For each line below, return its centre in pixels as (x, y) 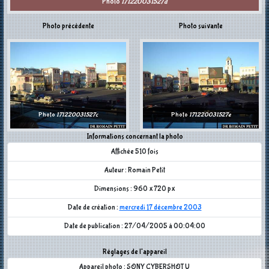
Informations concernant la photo (134, 137)
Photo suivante (201, 26)
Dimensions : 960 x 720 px (134, 189)
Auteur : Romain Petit (134, 171)
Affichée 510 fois (134, 152)
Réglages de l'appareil (134, 252)
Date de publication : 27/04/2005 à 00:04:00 (134, 227)
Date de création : (93, 208)
